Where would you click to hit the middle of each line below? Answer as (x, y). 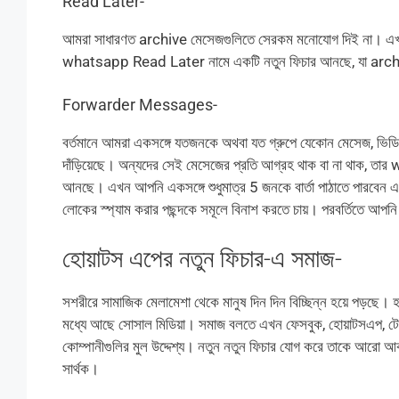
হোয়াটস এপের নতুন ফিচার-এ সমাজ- (202, 258)
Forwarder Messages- (139, 105)
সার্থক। (80, 368)
